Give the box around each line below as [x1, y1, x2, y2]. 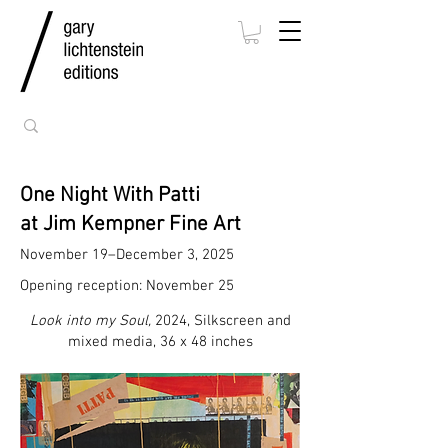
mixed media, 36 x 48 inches [67, 332, 253, 351]
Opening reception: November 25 [20, 276, 234, 295]
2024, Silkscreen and [150, 311, 291, 330]
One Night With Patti [20, 182, 200, 208]
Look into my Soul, [29, 311, 151, 330]
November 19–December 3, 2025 [20, 245, 234, 264]
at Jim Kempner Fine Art [20, 211, 241, 237]
